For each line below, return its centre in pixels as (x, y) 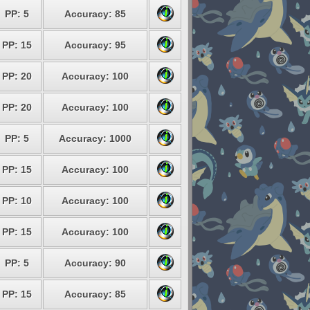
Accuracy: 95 (95, 45)
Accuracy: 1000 (95, 138)
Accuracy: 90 (95, 263)
